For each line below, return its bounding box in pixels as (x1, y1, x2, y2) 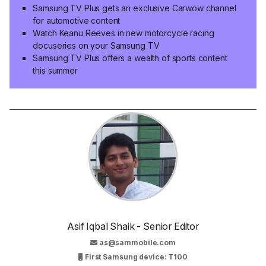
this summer (33, 65, 78, 76)
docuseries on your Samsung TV (33, 40, 160, 51)
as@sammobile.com (99, 237, 176, 247)
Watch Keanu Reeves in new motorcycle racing (33, 28, 214, 39)
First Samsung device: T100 (83, 252, 188, 261)
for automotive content (33, 15, 121, 26)
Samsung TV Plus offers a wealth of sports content (33, 53, 227, 64)
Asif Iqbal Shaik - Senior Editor (67, 220, 199, 232)
